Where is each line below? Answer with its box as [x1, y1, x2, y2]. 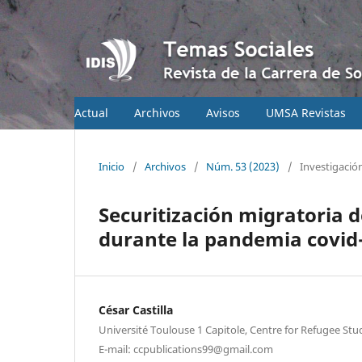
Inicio [99, 158, 124, 174]
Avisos [206, 104, 240, 120]
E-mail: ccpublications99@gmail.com [99, 341, 273, 356]
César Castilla [99, 301, 173, 318]
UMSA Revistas [266, 104, 346, 120]
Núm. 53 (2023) [206, 158, 280, 174]
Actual [74, 104, 108, 120]
